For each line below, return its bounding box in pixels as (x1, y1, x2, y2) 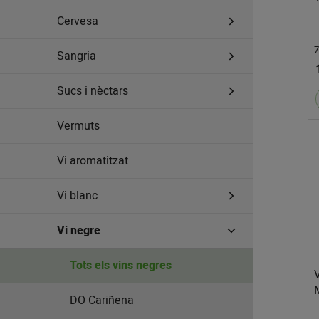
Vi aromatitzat (57, 152, 128, 169)
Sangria (57, 48, 96, 65)
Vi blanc (57, 187, 98, 204)
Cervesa (57, 13, 98, 30)
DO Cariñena (70, 292, 135, 309)
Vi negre (57, 222, 100, 239)
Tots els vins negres (70, 257, 172, 274)
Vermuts (57, 117, 100, 135)
